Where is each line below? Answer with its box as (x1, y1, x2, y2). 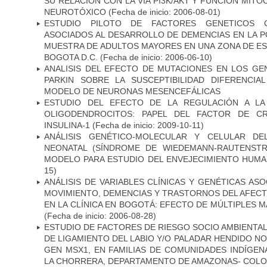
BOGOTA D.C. (44, 52, 100, 62)
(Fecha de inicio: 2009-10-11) (92, 120, 204, 130)
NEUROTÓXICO (44, 7, 106, 17)
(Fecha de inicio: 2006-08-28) (44, 210, 156, 221)
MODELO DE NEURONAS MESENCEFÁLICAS (44, 86, 221, 96)
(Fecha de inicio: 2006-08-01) (106, 7, 221, 17)
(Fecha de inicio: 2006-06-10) (100, 52, 212, 62)
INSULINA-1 (44, 120, 92, 130)
